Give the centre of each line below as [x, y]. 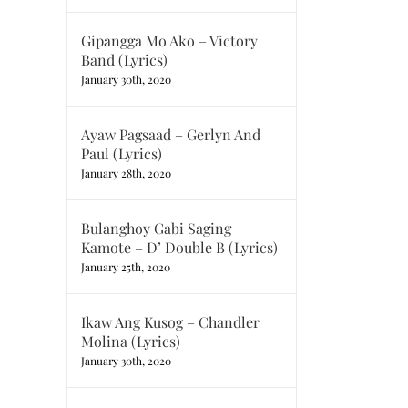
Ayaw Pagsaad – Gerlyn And [171, 134]
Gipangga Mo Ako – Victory [169, 41]
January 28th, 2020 [126, 173]
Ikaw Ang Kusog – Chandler [170, 322]
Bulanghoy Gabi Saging [156, 228]
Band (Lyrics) [124, 60]
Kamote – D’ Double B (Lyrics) [179, 247]
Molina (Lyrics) [131, 341]
